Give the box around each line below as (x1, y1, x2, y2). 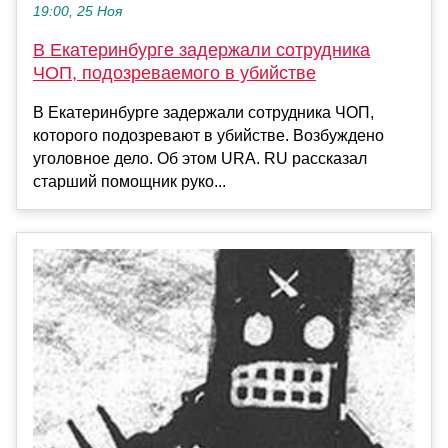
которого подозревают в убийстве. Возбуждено (33, 126, 384, 144)
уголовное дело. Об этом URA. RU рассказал (33, 149, 367, 167)
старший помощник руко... (33, 172, 226, 190)
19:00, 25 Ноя (33, 3, 122, 19)
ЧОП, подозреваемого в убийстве (33, 62, 316, 83)
